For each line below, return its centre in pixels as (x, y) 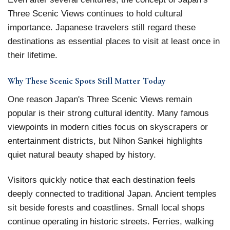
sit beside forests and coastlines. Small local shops (106, 208)
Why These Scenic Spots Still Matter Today (87, 81)
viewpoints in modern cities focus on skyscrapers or (108, 127)
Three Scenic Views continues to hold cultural (95, 14)
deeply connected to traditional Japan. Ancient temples (112, 194)
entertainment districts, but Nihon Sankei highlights (105, 140)
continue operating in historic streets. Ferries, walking (111, 222)
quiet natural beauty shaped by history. (82, 154)
